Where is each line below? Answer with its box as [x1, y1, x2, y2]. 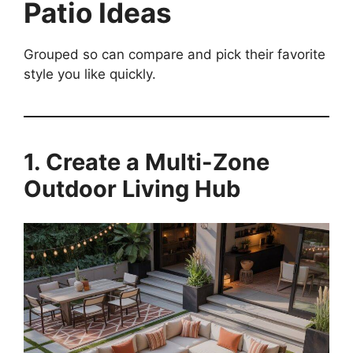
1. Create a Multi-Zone [24, 148, 269, 176]
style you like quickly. [24, 66, 156, 83]
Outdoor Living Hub [24, 175, 240, 203]
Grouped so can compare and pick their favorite [24, 46, 325, 63]
